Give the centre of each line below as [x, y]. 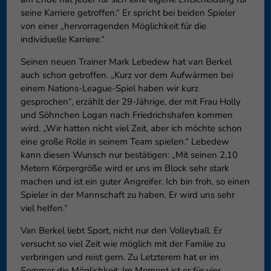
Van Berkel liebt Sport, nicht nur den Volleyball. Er [121, 231]
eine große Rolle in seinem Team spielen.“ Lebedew [125, 142]
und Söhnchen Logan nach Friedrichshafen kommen [126, 115]
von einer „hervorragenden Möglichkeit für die [113, 26]
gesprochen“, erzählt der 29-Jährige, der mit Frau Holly [130, 102]
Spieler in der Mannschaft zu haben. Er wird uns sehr [127, 195]
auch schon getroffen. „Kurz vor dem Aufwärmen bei [126, 75]
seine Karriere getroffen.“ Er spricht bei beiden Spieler [128, 13]
